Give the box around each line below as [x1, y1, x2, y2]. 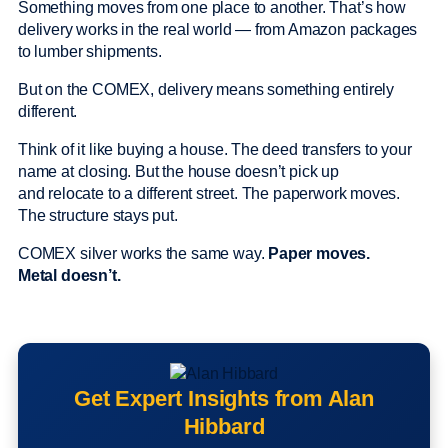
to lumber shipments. [18, 43, 166, 61]
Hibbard [183, 414, 265, 440]
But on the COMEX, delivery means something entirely [18, 81, 395, 99]
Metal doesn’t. [18, 267, 121, 285]
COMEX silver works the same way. [18, 245, 269, 263]
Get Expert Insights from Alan [74, 386, 374, 412]
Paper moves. [268, 245, 371, 263]
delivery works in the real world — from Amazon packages [18, 21, 418, 39]
